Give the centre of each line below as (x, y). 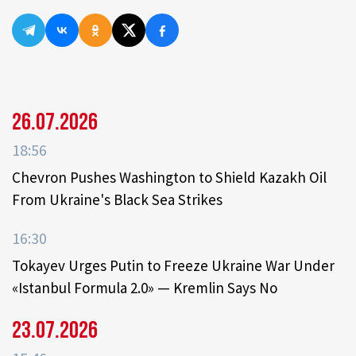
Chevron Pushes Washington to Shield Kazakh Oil (169, 178)
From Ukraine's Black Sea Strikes (117, 200)
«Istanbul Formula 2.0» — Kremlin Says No (145, 288)
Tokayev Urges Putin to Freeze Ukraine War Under (173, 266)
